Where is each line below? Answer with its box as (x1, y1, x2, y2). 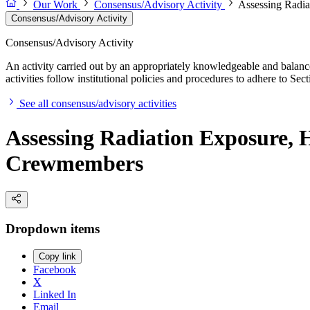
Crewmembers (6, 150, 143, 176)
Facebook (33, 264, 76, 276)
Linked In (33, 289, 76, 301)
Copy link (39, 251, 76, 262)
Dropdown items (6, 221, 100, 236)
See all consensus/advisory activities (19, 98, 176, 110)
